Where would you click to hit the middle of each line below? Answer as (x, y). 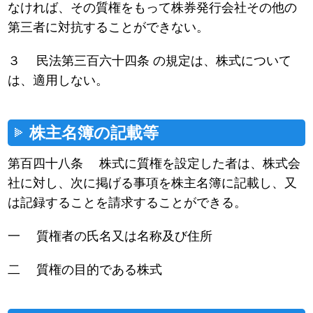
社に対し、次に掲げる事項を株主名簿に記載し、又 (153, 183)
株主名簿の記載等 (94, 133)
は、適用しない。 (58, 80)
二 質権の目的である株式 (85, 269)
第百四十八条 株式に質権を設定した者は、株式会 (154, 163)
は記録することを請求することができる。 (128, 202)
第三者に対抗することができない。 (109, 27)
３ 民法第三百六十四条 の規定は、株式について (150, 60)
